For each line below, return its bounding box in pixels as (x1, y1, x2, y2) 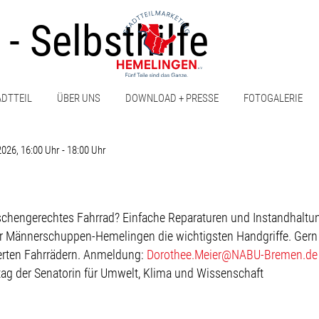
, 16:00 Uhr (16, 144, 60, 157)
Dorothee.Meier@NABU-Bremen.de (147, 248, 318, 262)
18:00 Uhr (67, 144, 106, 157)
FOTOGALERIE (244, 91, 303, 105)
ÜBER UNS (57, 91, 101, 105)
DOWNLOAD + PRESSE (125, 91, 219, 105)
